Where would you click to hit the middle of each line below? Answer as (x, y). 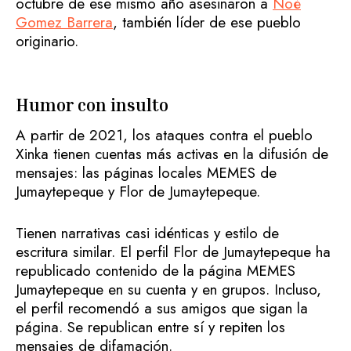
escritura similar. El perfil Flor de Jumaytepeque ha (173, 251)
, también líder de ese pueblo (207, 23)
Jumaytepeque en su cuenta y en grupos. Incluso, (168, 289)
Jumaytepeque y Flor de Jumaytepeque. (138, 192)
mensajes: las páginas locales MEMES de (146, 173)
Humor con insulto (92, 105)
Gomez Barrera (64, 23)
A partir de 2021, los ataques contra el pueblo (164, 136)
